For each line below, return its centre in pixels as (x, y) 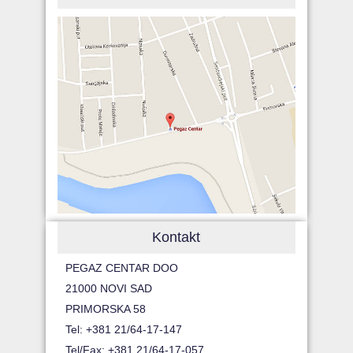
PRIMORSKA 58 (106, 308)
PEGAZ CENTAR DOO (122, 268)
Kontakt (176, 237)
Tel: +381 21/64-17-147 (124, 329)
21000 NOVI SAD (109, 288)
